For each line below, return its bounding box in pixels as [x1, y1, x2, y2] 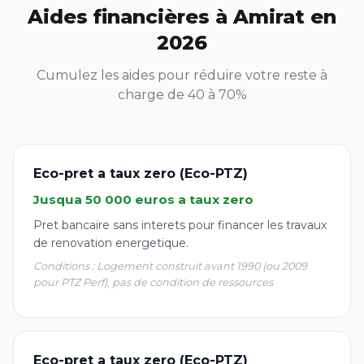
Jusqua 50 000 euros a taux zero [33, 192, 253, 207]
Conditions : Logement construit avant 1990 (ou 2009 [33, 260, 307, 272]
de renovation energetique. [33, 236, 188, 250]
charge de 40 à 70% [117, 87, 247, 102]
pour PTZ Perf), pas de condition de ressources [33, 276, 273, 288]
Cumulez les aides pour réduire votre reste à [37, 67, 327, 83]
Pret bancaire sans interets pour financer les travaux [33, 218, 327, 232]
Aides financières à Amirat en [28, 5, 336, 28]
